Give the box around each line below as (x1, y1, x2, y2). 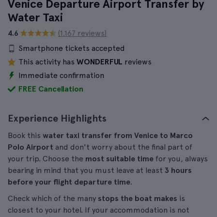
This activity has (18, 57, 77, 66)
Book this (8, 131, 43, 140)
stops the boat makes (98, 194, 177, 203)
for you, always (154, 154, 208, 163)
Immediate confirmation (18, 71, 104, 80)
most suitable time (85, 154, 154, 163)
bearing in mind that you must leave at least (8, 166, 165, 175)
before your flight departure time (8, 177, 130, 186)
